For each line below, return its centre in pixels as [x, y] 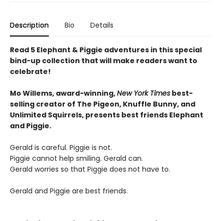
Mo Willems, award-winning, [63, 93]
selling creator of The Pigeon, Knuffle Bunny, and [103, 104]
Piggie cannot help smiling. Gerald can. [76, 158]
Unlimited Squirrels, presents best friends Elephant [107, 115]
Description [29, 25]
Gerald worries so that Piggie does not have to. [90, 169]
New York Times [144, 93]
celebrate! [30, 72]
